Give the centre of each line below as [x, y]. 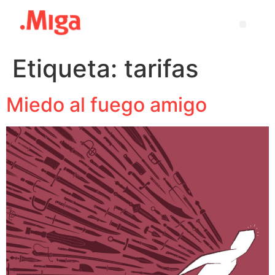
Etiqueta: [68, 68]
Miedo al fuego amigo [107, 104]
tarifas [161, 68]
